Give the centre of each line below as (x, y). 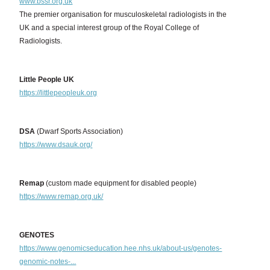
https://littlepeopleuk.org (58, 93)
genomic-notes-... (48, 262)
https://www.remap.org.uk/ (61, 196)
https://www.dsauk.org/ (56, 145)
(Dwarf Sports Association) (79, 131)
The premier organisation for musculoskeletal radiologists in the (123, 14)
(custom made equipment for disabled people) (121, 183)
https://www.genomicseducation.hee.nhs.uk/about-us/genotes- (121, 248)
